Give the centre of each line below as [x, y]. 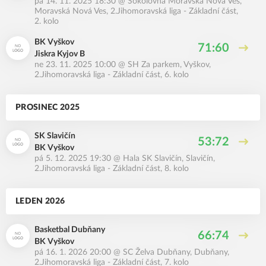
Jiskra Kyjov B [60, 54]
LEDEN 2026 [40, 201]
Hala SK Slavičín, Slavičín [168, 159]
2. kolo [47, 21]
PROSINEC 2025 [48, 107]
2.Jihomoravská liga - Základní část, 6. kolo [112, 75]
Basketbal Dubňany [70, 230]
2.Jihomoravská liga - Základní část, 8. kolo [112, 169]
